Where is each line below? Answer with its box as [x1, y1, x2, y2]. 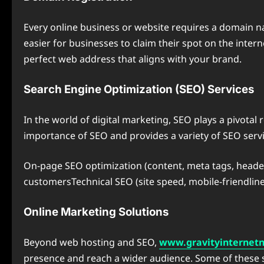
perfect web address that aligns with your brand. [24, 52, 242, 65]
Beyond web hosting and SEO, [24, 236, 159, 249]
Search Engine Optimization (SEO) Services [24, 82, 254, 96]
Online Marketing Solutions [24, 205, 169, 219]
